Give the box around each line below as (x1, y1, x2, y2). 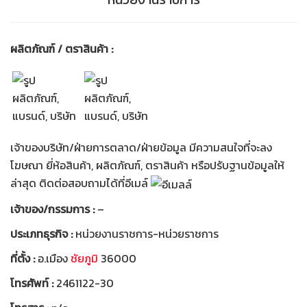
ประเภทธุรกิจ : (10, 225, 75, 242)
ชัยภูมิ (71, 250, 98, 267)
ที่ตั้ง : (10, 250, 38, 267)
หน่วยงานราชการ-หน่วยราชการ (75, 225, 219, 242)
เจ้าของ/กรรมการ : (10, 201, 97, 217)
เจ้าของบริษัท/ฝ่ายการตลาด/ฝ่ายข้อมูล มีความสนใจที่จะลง (10, 138, 272, 156)
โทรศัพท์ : (10, 275, 56, 291)
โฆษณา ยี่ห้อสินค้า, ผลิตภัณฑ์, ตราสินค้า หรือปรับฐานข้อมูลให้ (10, 156, 284, 173)
